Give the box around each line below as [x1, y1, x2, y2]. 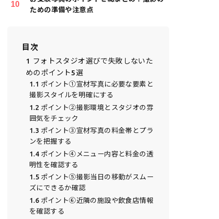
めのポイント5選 [25, 68, 84, 77]
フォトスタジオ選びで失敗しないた [30, 57, 153, 65]
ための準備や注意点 [30, 6, 94, 14]
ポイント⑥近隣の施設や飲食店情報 [39, 196, 153, 204]
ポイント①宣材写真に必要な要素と [39, 80, 153, 88]
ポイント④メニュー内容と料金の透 [39, 150, 153, 158]
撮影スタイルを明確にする [29, 91, 114, 99]
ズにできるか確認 [29, 184, 86, 192]
